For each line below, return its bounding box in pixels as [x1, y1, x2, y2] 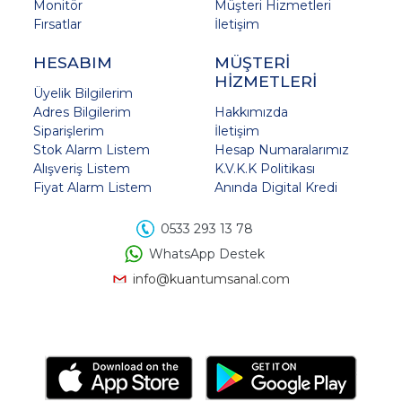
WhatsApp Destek [149, 245, 265, 262]
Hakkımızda [214, 104, 288, 121]
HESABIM [33, 53, 112, 73]
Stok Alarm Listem [33, 142, 150, 159]
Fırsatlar [33, 16, 82, 33]
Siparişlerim [33, 123, 104, 140]
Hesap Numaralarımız [214, 142, 349, 159]
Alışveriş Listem [33, 161, 130, 178]
